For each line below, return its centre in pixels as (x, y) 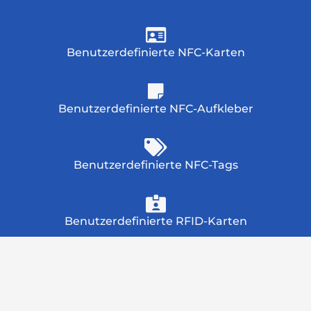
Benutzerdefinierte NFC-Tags (155, 165)
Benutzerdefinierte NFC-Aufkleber (155, 108)
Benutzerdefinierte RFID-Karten (155, 221)
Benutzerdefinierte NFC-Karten (155, 52)
